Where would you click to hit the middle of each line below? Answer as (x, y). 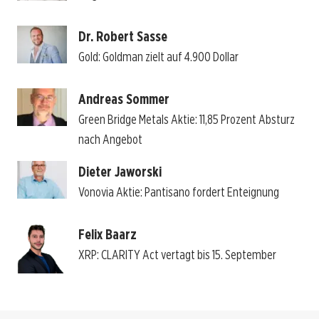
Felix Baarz (107, 235)
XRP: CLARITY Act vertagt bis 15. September (177, 255)
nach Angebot (110, 140)
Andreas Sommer (124, 99)
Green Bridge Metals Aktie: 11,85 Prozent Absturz (186, 120)
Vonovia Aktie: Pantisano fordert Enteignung (178, 192)
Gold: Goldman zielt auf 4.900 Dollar (158, 57)
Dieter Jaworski (120, 172)
